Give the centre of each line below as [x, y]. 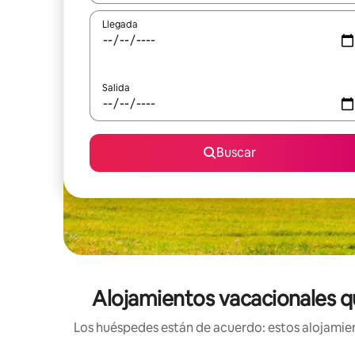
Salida [116, 88]
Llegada [120, 25]
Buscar [236, 153]
